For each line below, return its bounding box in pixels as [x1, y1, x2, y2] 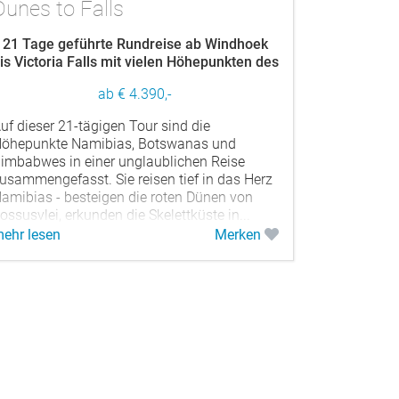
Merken [214, 225, 265, 243]
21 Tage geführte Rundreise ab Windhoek [2, 35, 268, 53]
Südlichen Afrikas [78, 70, 192, 88]
